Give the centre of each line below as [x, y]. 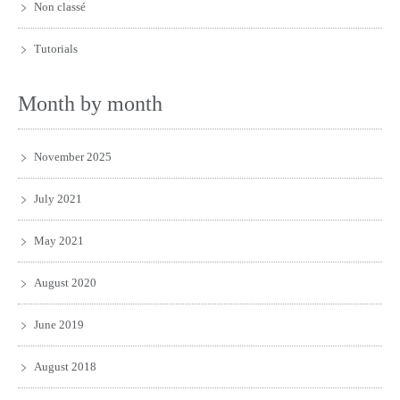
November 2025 [73, 156]
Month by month [90, 103]
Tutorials [56, 48]
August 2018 [65, 366]
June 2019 [59, 324]
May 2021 [59, 240]
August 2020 [65, 282]
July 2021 [58, 198]
